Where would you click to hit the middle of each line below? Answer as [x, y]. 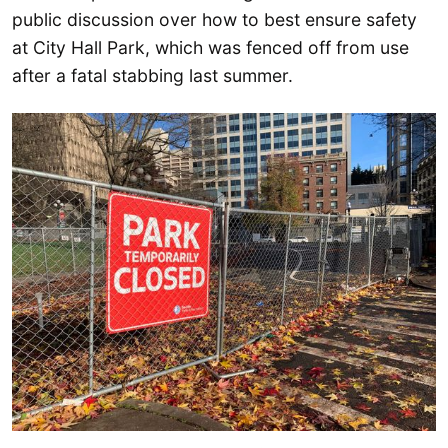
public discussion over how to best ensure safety [214, 20]
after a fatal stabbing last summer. [152, 76]
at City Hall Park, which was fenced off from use [210, 48]
